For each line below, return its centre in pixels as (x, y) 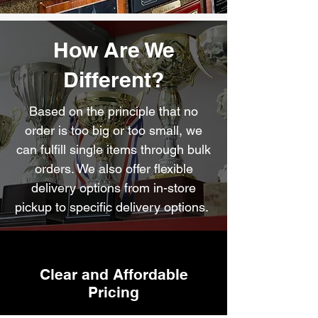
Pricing (114, 292)
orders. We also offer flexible (114, 169)
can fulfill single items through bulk (114, 149)
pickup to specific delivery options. (114, 207)
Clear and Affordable (114, 274)
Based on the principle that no (114, 111)
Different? (114, 79)
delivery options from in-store (114, 188)
